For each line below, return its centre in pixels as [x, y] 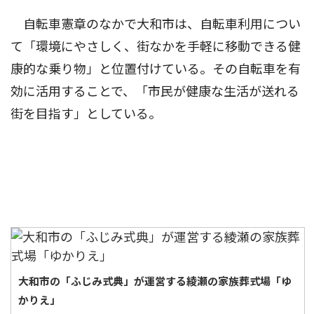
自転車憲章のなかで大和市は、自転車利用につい [156, 24]
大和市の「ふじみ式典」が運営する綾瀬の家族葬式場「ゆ [155, 281]
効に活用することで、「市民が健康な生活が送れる [155, 91]
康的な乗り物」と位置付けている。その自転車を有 [156, 69]
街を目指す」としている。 [86, 114]
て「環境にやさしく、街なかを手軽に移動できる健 [156, 47]
